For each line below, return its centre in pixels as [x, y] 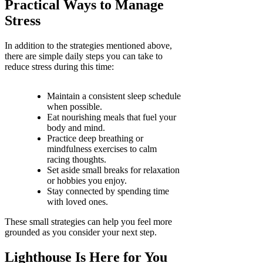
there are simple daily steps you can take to [84, 56]
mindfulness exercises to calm [102, 149]
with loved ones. [77, 202]
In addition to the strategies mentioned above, [88, 46]
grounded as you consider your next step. [81, 232]
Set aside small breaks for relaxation [113, 170]
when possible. [75, 107]
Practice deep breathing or [95, 139]
